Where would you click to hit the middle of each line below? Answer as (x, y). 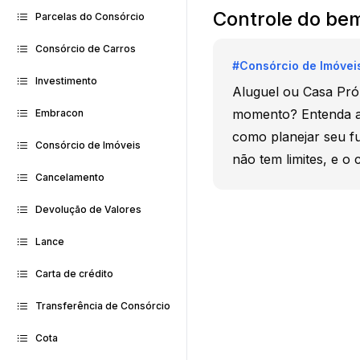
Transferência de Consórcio (103, 306)
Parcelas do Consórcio (90, 16)
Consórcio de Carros (86, 49)
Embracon (59, 113)
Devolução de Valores (88, 209)
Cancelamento (70, 177)
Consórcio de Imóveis (88, 145)
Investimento (66, 81)
